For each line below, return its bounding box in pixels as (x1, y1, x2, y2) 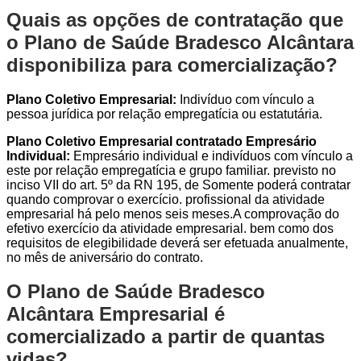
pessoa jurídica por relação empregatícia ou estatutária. (6, 106, 322, 121)
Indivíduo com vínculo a (176, 92, 314, 106)
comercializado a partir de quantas (6, 326, 325, 348)
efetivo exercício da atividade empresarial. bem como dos (6, 221, 334, 235)
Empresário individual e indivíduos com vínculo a (70, 148, 353, 163)
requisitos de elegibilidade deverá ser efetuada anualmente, (6, 235, 348, 250)
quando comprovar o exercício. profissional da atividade (6, 192, 325, 206)
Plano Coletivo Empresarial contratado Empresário (6, 134, 317, 148)
